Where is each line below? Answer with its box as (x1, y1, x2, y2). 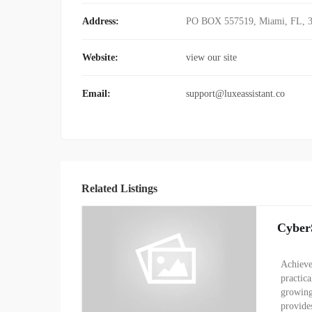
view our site (186, 52, 237, 63)
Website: (82, 52, 118, 63)
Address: (82, 16, 119, 27)
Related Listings (81, 182, 157, 195)
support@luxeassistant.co (186, 88, 285, 100)
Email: (82, 88, 111, 100)
